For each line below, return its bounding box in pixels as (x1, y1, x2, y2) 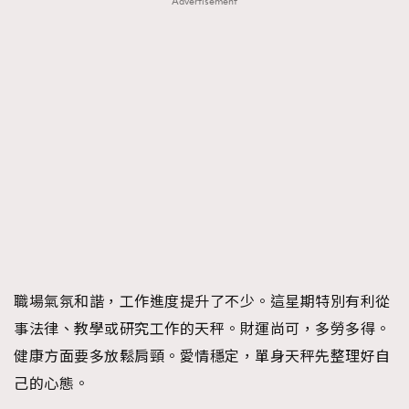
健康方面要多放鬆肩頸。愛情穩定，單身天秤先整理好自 (14, 347, 391, 366)
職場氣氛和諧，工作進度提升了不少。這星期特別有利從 (14, 292, 391, 311)
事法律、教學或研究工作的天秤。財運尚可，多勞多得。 (14, 320, 391, 339)
